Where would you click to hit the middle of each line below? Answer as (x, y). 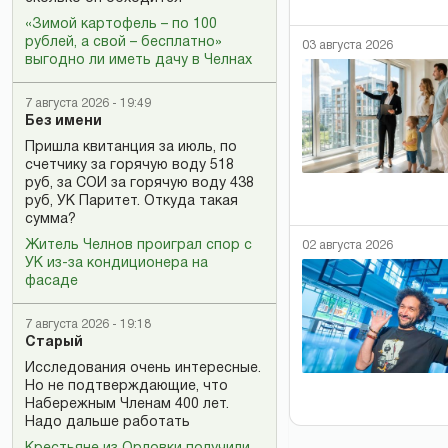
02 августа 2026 (347, 246)
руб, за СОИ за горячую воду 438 (139, 183)
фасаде (51, 281)
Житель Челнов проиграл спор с (138, 245)
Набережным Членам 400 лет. (127, 404)
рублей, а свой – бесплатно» (123, 42)
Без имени (63, 121)
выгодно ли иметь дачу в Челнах (138, 60)
